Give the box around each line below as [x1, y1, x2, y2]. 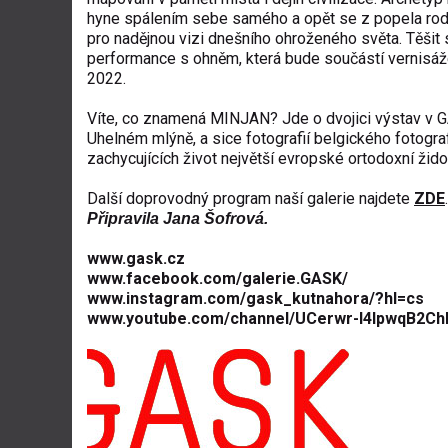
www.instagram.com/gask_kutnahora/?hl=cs [87, 289, 424, 308]
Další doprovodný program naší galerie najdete [87, 189, 414, 208]
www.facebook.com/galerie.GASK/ [87, 269, 348, 288]
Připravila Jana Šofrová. [87, 210, 268, 227]
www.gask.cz [87, 249, 185, 268]
